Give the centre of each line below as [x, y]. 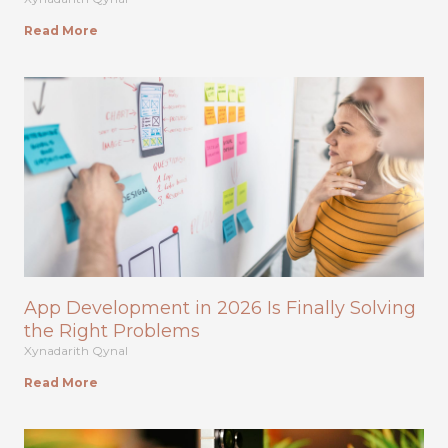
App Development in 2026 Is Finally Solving [220, 307]
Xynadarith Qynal [76, 350]
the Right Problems [112, 330]
